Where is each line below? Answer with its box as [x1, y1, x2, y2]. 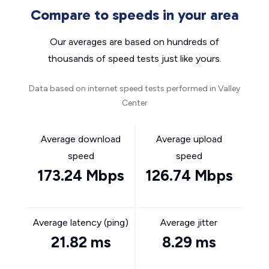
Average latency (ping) [33, 217, 128, 228]
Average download [41, 133, 121, 145]
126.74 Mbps [145, 166, 233, 184]
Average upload [156, 133, 222, 145]
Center [121, 98, 148, 108]
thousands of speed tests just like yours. [47, 53, 222, 64]
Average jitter [160, 217, 217, 228]
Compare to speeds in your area [30, 6, 239, 23]
